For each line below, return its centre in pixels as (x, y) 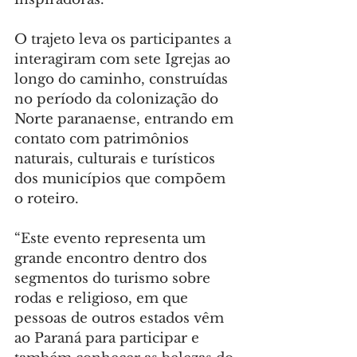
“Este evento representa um (112, 239)
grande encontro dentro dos (113, 259)
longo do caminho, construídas (123, 80)
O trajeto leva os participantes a (125, 40)
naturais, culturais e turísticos (117, 159)
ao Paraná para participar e (109, 339)
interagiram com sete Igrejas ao (124, 60)
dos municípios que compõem (122, 179)
